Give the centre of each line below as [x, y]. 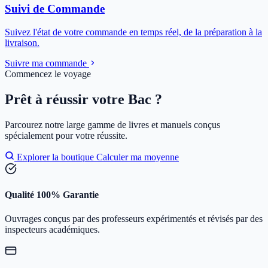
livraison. [22, 43]
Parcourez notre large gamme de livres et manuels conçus [112, 125]
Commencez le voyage [48, 74]
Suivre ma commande [47, 63]
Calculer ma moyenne [138, 157]
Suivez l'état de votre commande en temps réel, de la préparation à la [133, 32]
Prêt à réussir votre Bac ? [83, 100]
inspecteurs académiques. [52, 229]
